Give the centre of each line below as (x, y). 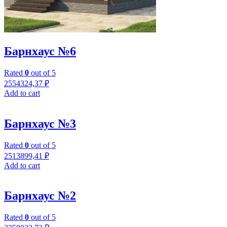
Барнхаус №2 (40, 196)
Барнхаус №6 (40, 51)
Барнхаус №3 (40, 123)
